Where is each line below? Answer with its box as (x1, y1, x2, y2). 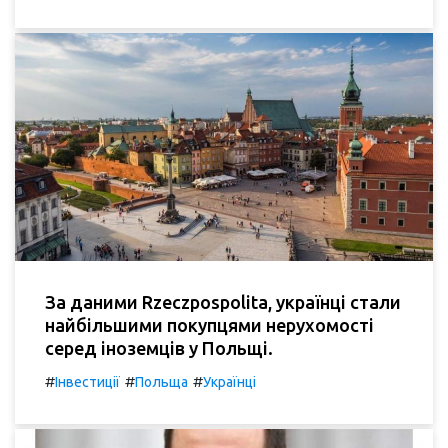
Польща (135, 373, 188, 390)
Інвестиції (55, 373, 120, 390)
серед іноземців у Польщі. (45, 337, 273, 358)
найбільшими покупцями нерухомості (45, 314, 374, 335)
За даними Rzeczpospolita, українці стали (45, 291, 401, 312)
